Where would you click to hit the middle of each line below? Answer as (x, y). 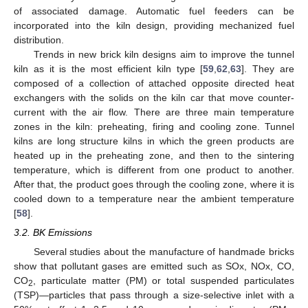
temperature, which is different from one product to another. (154, 169)
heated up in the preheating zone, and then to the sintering (154, 155)
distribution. (39, 40)
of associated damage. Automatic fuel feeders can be (154, 11)
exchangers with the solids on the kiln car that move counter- (154, 97)
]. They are (268, 68)
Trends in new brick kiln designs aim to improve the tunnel (164, 54)
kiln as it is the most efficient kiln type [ (109, 68)
